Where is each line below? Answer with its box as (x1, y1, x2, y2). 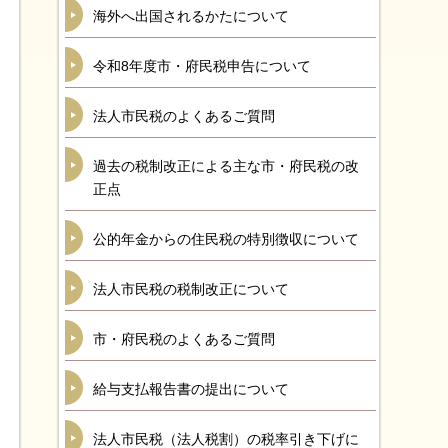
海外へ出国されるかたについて (93, 8, 289, 24)
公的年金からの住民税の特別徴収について (93, 231, 359, 247)
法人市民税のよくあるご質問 (93, 108, 275, 124)
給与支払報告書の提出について (93, 381, 289, 397)
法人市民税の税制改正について (93, 281, 289, 297)
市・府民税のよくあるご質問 (93, 331, 275, 347)
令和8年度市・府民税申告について (93, 58, 311, 74)
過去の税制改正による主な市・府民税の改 (93, 158, 359, 174)
